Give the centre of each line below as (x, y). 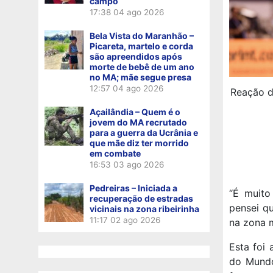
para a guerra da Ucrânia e (144, 132)
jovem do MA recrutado (138, 122)
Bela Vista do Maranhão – (142, 35)
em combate (115, 153)
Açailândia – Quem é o (135, 112)
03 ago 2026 (139, 164)
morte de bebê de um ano (142, 66)
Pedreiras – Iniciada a (133, 188)
